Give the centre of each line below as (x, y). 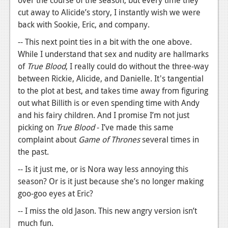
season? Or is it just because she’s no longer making (111, 181)
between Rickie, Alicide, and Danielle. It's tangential (111, 79)
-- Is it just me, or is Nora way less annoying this (103, 169)
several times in (169, 140)
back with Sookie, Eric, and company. (84, 25)
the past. (33, 152)
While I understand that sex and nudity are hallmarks (113, 54)
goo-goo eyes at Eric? (55, 194)
